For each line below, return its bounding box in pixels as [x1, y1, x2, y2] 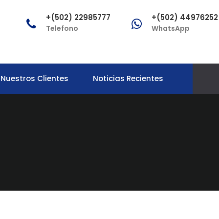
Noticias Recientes [93, 73, 163, 84]
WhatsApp [152, 23, 190, 33]
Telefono [46, 23, 78, 33]
